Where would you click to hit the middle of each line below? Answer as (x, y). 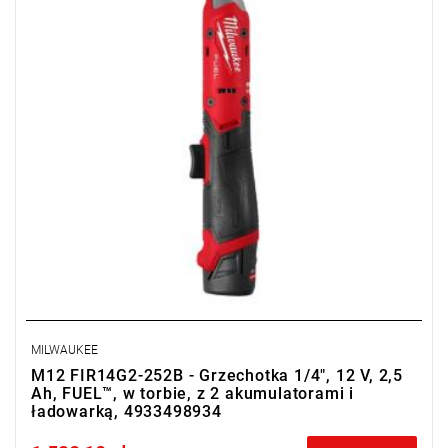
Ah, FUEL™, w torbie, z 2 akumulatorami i (192, 393)
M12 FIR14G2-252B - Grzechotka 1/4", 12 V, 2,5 (217, 375)
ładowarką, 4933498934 (126, 411)
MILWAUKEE (64, 350)
